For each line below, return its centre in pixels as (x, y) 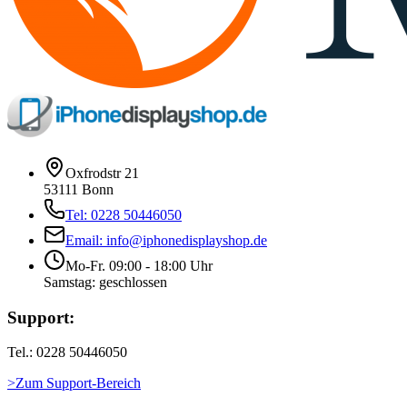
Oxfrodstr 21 (102, 173)
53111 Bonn (79, 189)
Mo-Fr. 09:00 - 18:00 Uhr (139, 265)
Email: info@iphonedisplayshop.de (166, 240)
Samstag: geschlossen (105, 282)
